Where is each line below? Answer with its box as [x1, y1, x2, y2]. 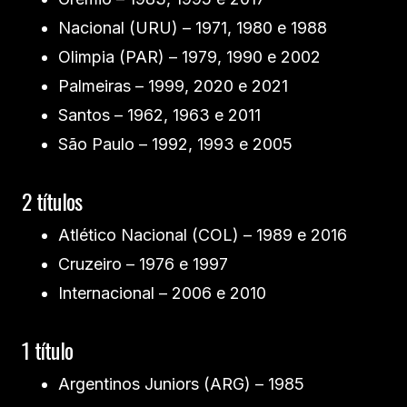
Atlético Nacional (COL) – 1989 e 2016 [58, 225, 347, 245]
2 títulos [22, 184, 83, 218]
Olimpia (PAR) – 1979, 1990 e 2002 [58, 47, 321, 67]
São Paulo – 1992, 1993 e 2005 [58, 134, 293, 154]
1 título [22, 333, 74, 367]
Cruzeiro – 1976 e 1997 [58, 254, 228, 274]
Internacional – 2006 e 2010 [58, 283, 266, 303]
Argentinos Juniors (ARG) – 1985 [58, 374, 304, 394]
